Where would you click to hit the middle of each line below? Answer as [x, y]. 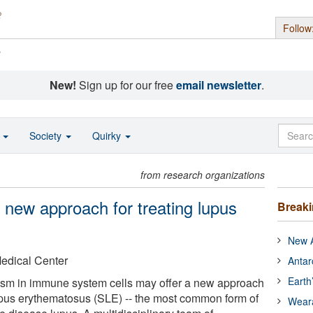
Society [47, 136]
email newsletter [218, 85]
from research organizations [203, 175]
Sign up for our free [126, 85]
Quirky [108, 136]
